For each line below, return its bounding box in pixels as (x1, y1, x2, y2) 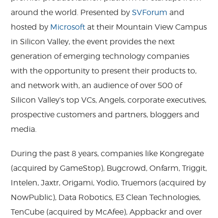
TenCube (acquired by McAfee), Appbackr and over (11, 207, 202, 217)
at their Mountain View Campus (85, 22, 207, 32)
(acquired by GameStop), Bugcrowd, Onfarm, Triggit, (11, 163, 207, 173)
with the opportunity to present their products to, (11, 66, 197, 75)
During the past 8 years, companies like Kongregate (11, 148, 204, 158)
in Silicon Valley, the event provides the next (11, 36, 175, 46)
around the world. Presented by (11, 7, 132, 17)
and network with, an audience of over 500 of (11, 80, 182, 90)
